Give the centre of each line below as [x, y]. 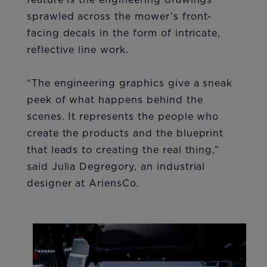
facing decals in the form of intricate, [124, 33]
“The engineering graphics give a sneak [130, 83]
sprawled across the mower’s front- [119, 16]
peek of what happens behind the [115, 100]
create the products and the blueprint [125, 133]
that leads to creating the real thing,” [123, 150]
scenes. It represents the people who [123, 117]
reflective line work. [77, 50]
